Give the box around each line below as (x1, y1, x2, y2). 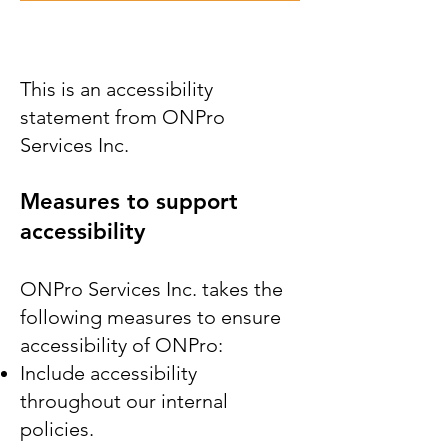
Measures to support (20, 188, 238, 215)
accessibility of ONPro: (20, 333, 223, 357)
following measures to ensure (20, 305, 281, 329)
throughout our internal (20, 389, 228, 413)
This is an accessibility (20, 77, 213, 101)
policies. (20, 417, 94, 441)
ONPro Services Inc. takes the (20, 277, 283, 301)
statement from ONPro (20, 105, 225, 129)
